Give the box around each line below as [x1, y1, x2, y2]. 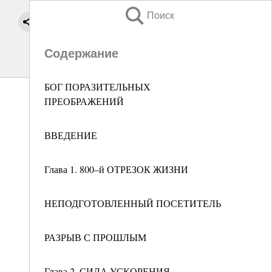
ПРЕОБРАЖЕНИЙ [44, 95, 124, 107]
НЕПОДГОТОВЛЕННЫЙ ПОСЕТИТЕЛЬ [44, 197, 221, 209]
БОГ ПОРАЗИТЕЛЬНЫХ [44, 80, 151, 93]
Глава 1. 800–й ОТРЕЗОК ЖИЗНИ [44, 163, 188, 175]
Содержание [44, 47, 118, 60]
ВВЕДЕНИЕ [44, 129, 97, 141]
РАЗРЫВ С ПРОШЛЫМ [44, 231, 146, 243]
